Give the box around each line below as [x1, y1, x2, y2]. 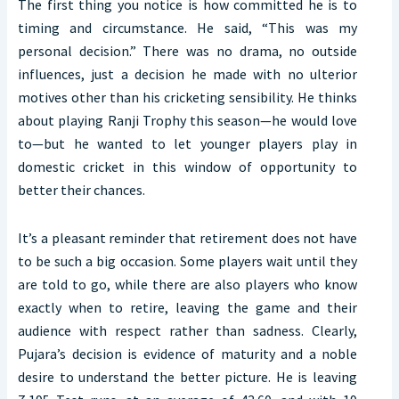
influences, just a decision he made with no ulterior [18, 65, 357, 84]
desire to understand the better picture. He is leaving [18, 368, 357, 387]
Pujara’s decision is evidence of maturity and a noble [18, 345, 357, 363]
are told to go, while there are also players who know [18, 275, 357, 294]
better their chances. [18, 181, 145, 199]
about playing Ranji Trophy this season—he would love [18, 111, 357, 130]
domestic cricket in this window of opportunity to [18, 158, 357, 176]
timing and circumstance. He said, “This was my [18, 19, 357, 37]
